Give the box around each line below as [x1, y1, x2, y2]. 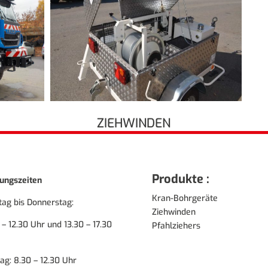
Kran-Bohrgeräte [151, 192, 218, 204]
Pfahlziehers [151, 220, 200, 232]
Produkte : [151, 170, 209, 187]
